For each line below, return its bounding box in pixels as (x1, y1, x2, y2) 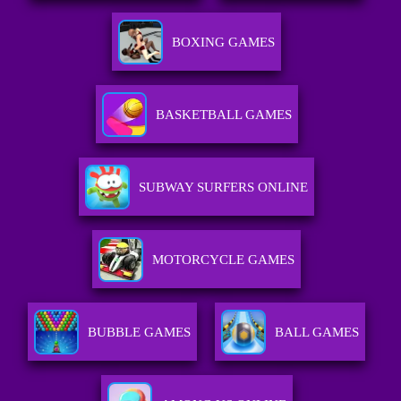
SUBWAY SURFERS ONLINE (139, 180, 309, 195)
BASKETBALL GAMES (155, 107, 292, 123)
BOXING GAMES (172, 35, 276, 50)
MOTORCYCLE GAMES (152, 252, 295, 268)
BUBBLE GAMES (88, 325, 192, 340)
